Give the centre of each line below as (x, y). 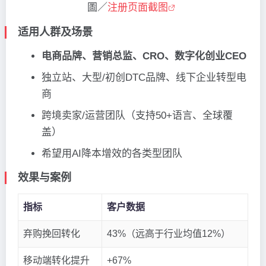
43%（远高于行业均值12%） (169, 233)
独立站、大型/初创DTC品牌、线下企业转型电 (144, 77)
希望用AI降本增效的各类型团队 (112, 153)
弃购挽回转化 (52, 233)
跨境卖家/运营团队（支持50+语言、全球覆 (137, 115)
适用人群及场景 (55, 32)
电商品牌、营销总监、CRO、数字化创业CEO (144, 56)
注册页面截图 (138, 7)
